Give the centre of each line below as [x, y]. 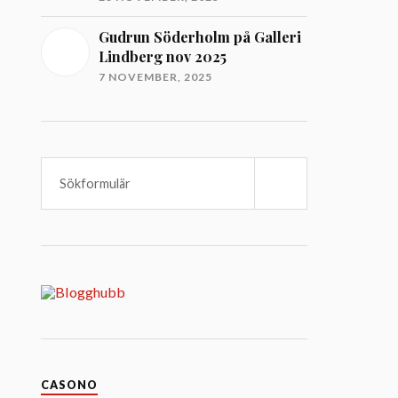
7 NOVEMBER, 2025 [156, 77]
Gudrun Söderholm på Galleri [200, 37]
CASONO [70, 385]
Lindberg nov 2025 [163, 56]
